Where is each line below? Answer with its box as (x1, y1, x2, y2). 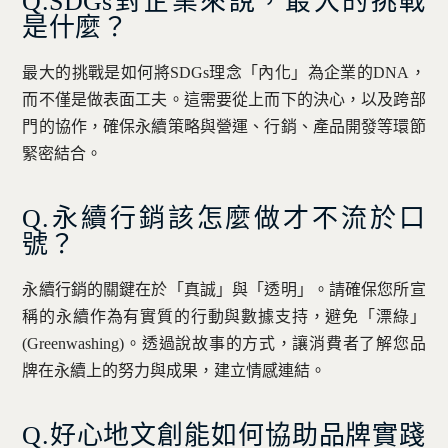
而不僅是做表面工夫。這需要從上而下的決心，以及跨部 (22, 90, 426, 108)
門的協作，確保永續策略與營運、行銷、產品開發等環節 (22, 117, 426, 135)
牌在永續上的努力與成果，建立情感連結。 (22, 361, 327, 379)
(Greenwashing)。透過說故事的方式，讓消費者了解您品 (22, 334, 426, 352)
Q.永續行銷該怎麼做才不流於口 (22, 203, 426, 233)
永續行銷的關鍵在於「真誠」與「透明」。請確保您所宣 (22, 280, 426, 298)
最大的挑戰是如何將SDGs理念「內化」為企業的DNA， (22, 63, 426, 81)
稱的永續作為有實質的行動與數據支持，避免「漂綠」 (22, 307, 426, 325)
